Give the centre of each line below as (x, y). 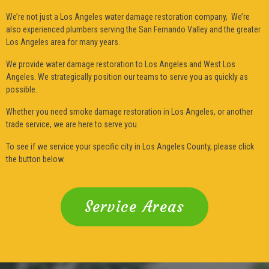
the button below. (35, 159)
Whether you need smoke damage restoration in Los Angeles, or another (129, 111)
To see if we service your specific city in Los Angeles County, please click (130, 146)
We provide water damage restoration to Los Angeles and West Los (121, 64)
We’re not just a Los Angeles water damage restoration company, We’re (128, 17)
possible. (22, 89)
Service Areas (134, 207)
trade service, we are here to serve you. (72, 124)
